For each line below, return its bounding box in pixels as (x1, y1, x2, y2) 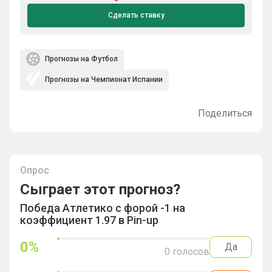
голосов (170, 246, 209, 257)
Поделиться (198, 107, 252, 119)
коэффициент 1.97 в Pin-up (20, 214, 158, 226)
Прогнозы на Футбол (43, 55, 118, 64)
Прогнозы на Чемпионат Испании (43, 75, 163, 84)
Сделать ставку (107, 11, 165, 19)
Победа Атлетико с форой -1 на (20, 202, 185, 214)
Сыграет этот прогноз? (20, 181, 180, 198)
